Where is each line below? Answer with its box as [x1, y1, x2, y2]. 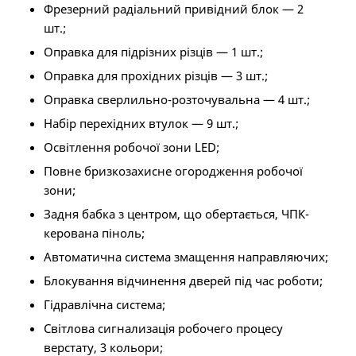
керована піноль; [43, 225, 145, 242]
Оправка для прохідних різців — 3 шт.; [43, 68, 268, 84]
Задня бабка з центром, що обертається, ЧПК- [43, 206, 309, 222]
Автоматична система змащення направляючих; [43, 249, 328, 265]
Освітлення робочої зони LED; [43, 139, 219, 156]
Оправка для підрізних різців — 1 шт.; [43, 44, 263, 60]
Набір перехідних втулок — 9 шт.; [43, 115, 238, 132]
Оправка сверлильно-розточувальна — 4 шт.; [43, 91, 310, 108]
